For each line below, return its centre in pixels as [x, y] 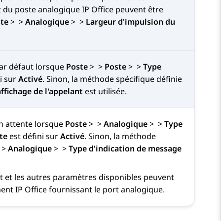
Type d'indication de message [125, 149]
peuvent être [138, 10]
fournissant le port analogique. [106, 190]
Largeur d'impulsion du [130, 22]
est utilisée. [105, 92]
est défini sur [34, 136]
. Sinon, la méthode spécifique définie [112, 79]
